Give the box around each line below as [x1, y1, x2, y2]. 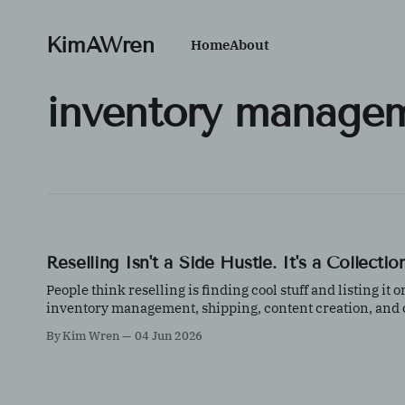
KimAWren [45, 32, 155, 58]
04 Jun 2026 [134, 328, 203, 343]
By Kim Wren [45, 328, 120, 343]
